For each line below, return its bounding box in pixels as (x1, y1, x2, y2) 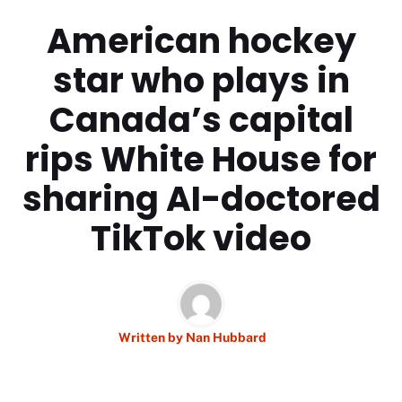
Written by (118, 329, 186, 345)
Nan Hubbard (185, 329, 267, 345)
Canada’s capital (48, 95, 354, 144)
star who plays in (52, 56, 350, 104)
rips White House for (25, 135, 377, 183)
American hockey (46, 16, 356, 65)
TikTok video (91, 214, 311, 262)
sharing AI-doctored (22, 174, 380, 223)
